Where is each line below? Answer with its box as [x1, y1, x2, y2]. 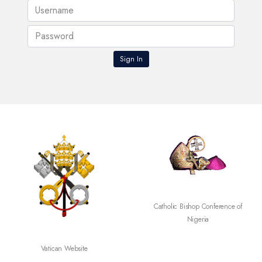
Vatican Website [27, 243, 75, 254]
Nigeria [174, 214, 196, 225]
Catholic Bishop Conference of [141, 201, 230, 212]
